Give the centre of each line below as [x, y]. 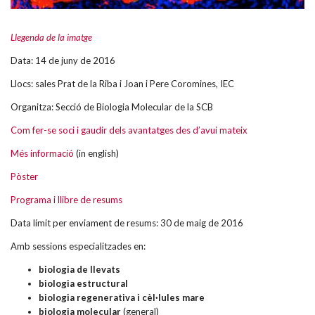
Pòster [24, 177]
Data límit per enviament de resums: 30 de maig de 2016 [127, 223]
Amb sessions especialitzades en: [78, 246]
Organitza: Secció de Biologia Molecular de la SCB [112, 107]
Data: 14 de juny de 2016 [63, 61]
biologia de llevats [79, 270]
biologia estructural [83, 284]
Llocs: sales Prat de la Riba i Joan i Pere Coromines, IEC [122, 84]
